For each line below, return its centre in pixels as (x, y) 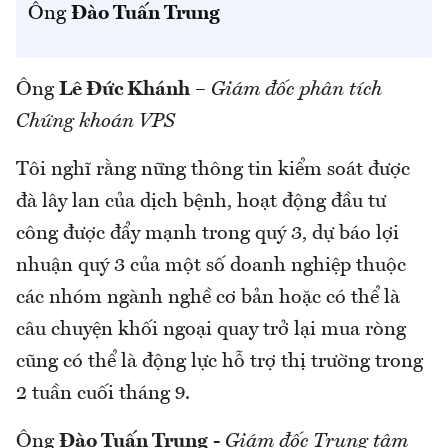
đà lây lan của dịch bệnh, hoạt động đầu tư (201, 201)
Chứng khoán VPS (95, 121)
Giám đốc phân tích (296, 89)
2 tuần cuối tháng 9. (103, 393)
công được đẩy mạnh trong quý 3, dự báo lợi (207, 233)
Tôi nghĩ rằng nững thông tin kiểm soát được (213, 169)
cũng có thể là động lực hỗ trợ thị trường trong (219, 361)
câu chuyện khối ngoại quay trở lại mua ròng (211, 329)
